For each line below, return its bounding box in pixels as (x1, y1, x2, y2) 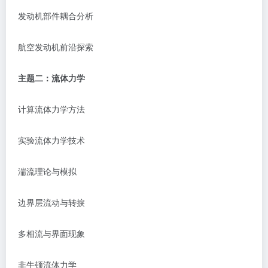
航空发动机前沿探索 (18, 41, 93, 53)
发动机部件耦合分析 (18, 10, 93, 22)
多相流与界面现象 (18, 227, 85, 239)
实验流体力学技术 (18, 134, 85, 146)
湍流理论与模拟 (18, 165, 77, 177)
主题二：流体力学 (18, 72, 85, 84)
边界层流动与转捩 (18, 196, 85, 208)
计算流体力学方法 (18, 103, 85, 115)
